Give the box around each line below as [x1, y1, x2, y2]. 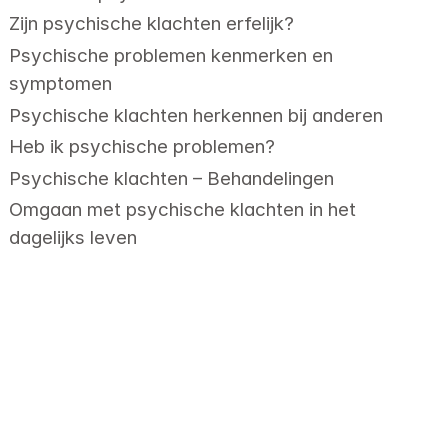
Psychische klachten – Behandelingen [9, 166, 335, 190]
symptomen [9, 72, 113, 96]
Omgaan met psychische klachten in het [9, 198, 357, 222]
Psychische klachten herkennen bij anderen [9, 103, 384, 127]
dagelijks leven [9, 226, 138, 250]
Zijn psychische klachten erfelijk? [9, 12, 295, 36]
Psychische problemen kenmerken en [9, 44, 334, 68]
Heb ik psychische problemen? [9, 135, 276, 159]
